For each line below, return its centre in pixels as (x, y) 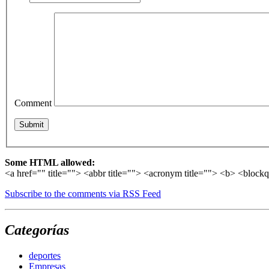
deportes (45, 255)
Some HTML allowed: (50, 162)
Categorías (37, 230)
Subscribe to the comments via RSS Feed (83, 193)
